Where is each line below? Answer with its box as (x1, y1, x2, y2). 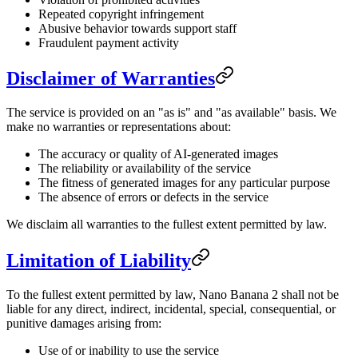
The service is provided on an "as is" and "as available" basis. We (6, 105, 336, 120)
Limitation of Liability (6, 250, 191, 272)
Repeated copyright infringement (38, 6, 204, 21)
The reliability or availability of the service (38, 161, 251, 176)
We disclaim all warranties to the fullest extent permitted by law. (6, 217, 327, 232)
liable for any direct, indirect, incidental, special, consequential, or (6, 302, 336, 316)
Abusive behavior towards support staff (38, 21, 237, 35)
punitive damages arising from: (6, 316, 161, 331)
